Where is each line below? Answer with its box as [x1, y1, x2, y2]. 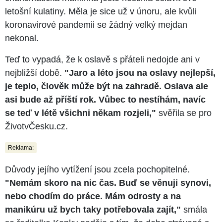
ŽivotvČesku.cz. [5, 121, 68, 131]
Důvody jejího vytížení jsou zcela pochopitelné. [5, 164, 190, 174]
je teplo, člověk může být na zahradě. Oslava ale [5, 81, 208, 91]
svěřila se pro [156, 108, 212, 118]
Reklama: [8, 144, 34, 151]
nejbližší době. [5, 67, 64, 78]
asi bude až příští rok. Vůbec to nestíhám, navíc [5, 94, 206, 105]
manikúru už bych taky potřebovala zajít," [5, 204, 181, 215]
